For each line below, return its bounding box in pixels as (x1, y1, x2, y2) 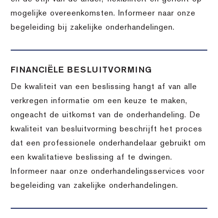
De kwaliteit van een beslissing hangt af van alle (11, 83, 198, 91)
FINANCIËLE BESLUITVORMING (11, 66, 152, 74)
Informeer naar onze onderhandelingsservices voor (11, 167, 205, 176)
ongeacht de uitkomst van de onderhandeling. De (11, 111, 201, 119)
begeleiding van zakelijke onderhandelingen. (11, 182, 179, 190)
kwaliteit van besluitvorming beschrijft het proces (11, 125, 203, 133)
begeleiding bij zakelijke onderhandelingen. (11, 23, 175, 32)
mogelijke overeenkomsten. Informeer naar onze (11, 9, 196, 18)
